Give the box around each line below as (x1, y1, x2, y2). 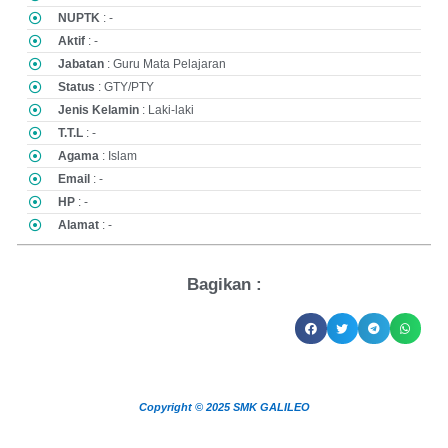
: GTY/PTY (95, 80, 155, 95)
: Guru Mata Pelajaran (104, 57, 227, 72)
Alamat (58, 218, 100, 233)
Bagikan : (186, 274, 262, 294)
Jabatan (58, 57, 105, 72)
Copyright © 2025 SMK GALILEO (138, 401, 310, 414)
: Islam (99, 149, 138, 164)
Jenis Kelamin (58, 103, 140, 118)
